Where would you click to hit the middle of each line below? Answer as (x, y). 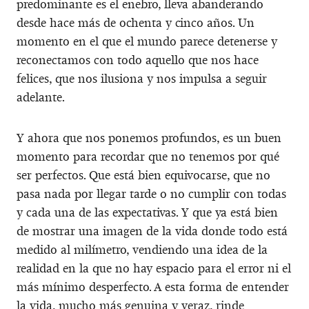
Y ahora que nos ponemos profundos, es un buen (149, 138)
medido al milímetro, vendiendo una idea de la (142, 249)
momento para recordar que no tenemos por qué (148, 156)
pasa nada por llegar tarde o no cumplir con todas (151, 193)
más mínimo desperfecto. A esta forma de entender (153, 287)
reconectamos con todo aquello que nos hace (138, 60)
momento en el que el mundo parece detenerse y (147, 41)
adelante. (41, 97)
